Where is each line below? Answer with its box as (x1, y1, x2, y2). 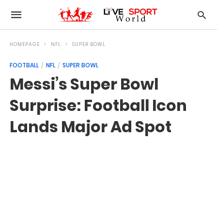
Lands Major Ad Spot (10, 116, 171, 138)
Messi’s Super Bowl (10, 73, 158, 95)
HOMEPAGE (10, 41, 40, 48)
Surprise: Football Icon (10, 94, 187, 116)
